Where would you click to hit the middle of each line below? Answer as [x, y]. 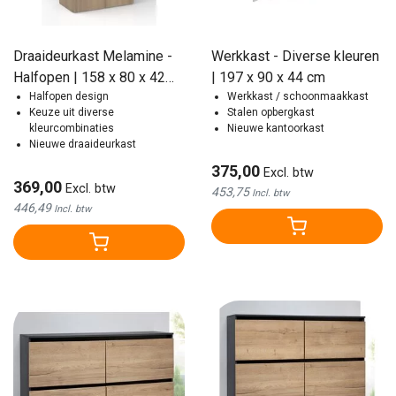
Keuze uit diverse [72, 112]
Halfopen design [69, 96]
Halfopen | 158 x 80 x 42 [89, 77]
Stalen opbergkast [271, 112]
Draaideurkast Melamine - [93, 56]
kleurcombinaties [72, 128]
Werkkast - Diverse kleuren [295, 56]
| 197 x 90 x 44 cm [268, 77]
